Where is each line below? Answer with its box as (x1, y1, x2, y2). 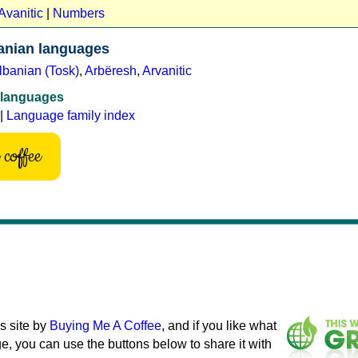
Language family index (6, 108, 135, 122)
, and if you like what (161, 318, 276, 332)
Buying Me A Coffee (50, 318, 161, 332)
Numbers (53, 6, 105, 20)
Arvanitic (142, 63, 192, 78)
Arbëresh (85, 63, 137, 78)
